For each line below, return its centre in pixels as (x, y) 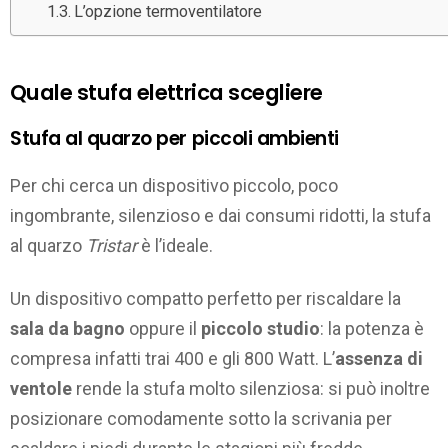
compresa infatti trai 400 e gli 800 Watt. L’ (172, 358)
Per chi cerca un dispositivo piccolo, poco (174, 186)
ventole (41, 388)
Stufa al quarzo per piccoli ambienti (174, 138)
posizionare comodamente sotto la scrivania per (201, 418)
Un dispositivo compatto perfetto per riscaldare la (205, 298)
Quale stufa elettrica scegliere (166, 93)
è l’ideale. (175, 246)
